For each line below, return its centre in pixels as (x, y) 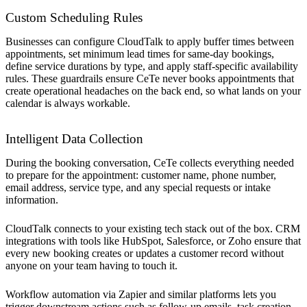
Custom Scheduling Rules (76, 18)
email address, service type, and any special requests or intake (138, 188)
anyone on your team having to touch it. (91, 266)
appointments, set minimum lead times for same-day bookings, (140, 54)
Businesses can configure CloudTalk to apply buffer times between (150, 42)
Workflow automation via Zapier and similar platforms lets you (141, 295)
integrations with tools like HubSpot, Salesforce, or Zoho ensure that (153, 241)
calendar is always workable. (68, 103)
